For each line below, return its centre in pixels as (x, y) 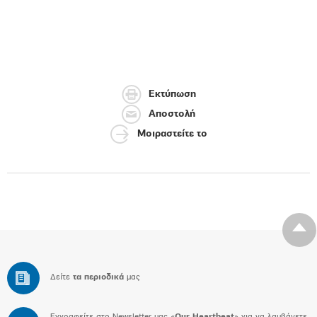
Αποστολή (172, 115)
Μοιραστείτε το (172, 134)
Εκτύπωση (172, 95)
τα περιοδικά (98, 277)
